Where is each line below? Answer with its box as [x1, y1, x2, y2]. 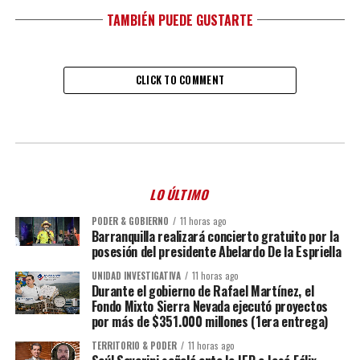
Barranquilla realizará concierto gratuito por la [91, 227, 339, 246]
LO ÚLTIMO [148, 185, 212, 204]
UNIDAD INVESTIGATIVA [91, 269, 181, 282]
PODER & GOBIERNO [91, 215, 169, 227]
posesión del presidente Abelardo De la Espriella [91, 242, 342, 261]
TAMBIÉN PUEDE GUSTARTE [106, 10, 253, 30]
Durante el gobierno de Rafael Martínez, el [91, 281, 314, 301]
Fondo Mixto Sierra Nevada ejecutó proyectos [91, 297, 328, 316]
